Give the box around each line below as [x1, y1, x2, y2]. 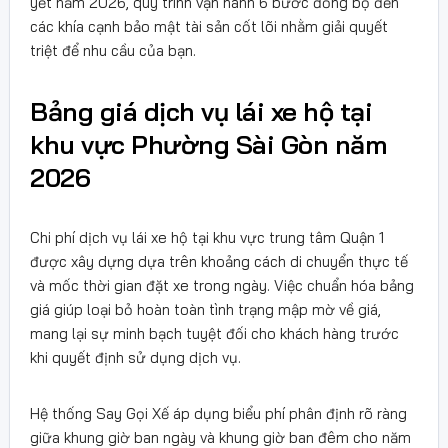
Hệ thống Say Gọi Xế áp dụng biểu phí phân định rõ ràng [30, 404, 407, 423]
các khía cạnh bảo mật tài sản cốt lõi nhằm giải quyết [30, 17, 388, 36]
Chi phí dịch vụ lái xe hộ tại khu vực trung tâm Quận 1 [30, 228, 384, 247]
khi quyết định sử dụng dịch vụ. [30, 348, 241, 367]
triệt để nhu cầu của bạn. [30, 41, 196, 60]
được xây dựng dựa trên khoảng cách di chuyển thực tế [30, 252, 408, 271]
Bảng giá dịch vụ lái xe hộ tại [30, 95, 372, 128]
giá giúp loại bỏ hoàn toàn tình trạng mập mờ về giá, [30, 300, 381, 319]
